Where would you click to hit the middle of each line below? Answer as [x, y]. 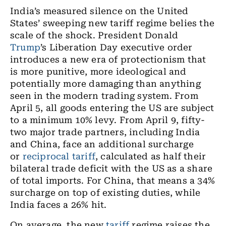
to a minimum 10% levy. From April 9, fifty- [108, 120]
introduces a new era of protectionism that [108, 60]
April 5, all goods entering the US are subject [112, 108]
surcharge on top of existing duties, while [105, 193]
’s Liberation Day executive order [117, 47]
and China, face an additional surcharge [102, 144]
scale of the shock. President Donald [94, 35]
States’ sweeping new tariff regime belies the [112, 23]
